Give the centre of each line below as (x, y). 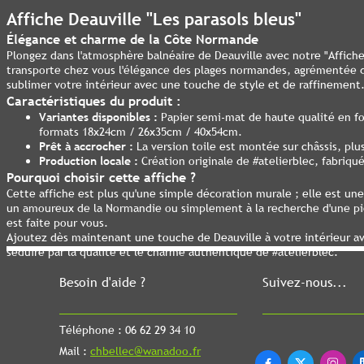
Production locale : (89, 161)
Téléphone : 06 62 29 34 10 (127, 330)
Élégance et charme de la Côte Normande (132, 39)
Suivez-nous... (305, 282)
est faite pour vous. (57, 223)
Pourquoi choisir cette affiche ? (101, 177)
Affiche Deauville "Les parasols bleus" (154, 19)
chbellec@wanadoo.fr (145, 351)
